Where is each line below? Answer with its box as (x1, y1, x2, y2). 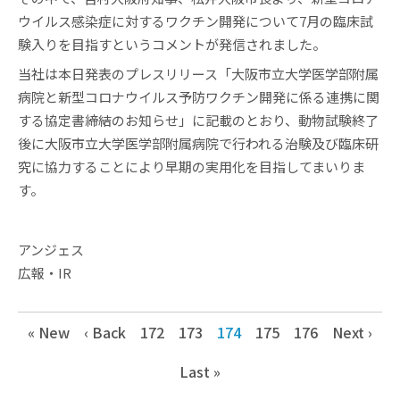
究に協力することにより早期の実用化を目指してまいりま (18, 157, 365, 177)
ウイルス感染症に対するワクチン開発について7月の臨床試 (18, 11, 373, 30)
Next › (332, 321, 372, 344)
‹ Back (84, 321, 126, 344)
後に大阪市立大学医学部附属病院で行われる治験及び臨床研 (18, 134, 379, 154)
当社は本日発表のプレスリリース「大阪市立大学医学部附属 (18, 64, 379, 84)
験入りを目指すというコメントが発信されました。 (18, 34, 326, 54)
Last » (179, 361, 221, 383)
